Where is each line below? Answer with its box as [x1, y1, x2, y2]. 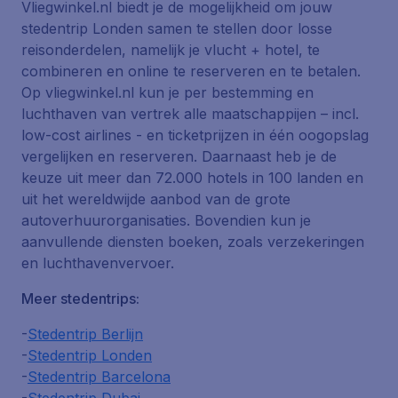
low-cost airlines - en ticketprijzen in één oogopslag [21, 126, 369, 144]
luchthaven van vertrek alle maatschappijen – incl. [21, 105, 359, 123]
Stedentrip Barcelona [28, 368, 171, 386]
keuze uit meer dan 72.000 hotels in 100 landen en [21, 169, 363, 187]
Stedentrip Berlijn [28, 325, 143, 343]
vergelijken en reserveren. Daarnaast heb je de [21, 147, 337, 165]
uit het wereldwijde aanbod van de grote [21, 190, 291, 208]
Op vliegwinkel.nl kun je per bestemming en [21, 84, 314, 101]
